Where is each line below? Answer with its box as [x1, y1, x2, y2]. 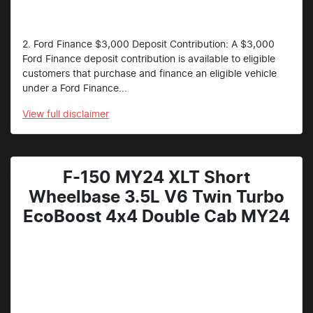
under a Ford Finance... [22, 84, 127, 94]
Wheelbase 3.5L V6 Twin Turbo [29, 189, 284, 207]
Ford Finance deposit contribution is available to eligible [22, 54, 275, 65]
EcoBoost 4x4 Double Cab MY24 [23, 209, 290, 226]
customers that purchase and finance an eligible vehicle [22, 69, 277, 80]
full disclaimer [47, 110, 109, 120]
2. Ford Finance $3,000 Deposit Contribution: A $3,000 [22, 40, 275, 50]
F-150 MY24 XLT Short [63, 170, 250, 187]
